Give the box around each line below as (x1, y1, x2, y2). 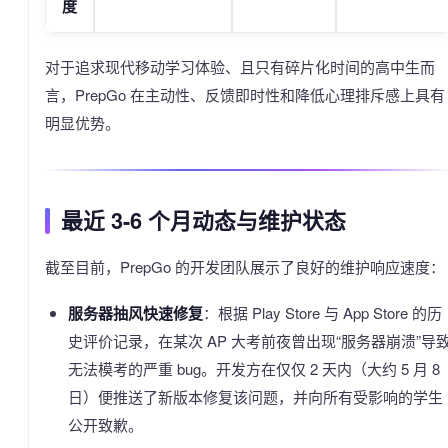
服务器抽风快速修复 (67, 301, 203, 324)
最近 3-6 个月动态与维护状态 (61, 204, 346, 236)
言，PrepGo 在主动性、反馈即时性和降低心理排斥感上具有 (45, 83, 445, 105)
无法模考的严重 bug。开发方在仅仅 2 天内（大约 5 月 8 (67, 357, 440, 379)
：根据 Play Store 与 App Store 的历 (202, 301, 442, 323)
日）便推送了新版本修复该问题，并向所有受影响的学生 (67, 385, 443, 407)
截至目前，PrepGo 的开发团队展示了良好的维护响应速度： (45, 255, 445, 277)
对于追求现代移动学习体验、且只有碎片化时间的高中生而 (45, 55, 435, 77)
